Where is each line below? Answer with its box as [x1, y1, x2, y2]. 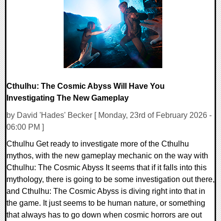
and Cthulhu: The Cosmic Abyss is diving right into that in [6, 186, 205, 195]
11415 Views [11, 6, 57, 15]
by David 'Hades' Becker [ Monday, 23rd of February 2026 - [6, 110, 212, 119]
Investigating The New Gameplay [6, 93, 129, 102]
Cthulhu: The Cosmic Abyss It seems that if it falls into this [6, 163, 207, 172]
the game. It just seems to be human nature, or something [6, 198, 205, 207]
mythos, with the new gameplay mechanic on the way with [6, 151, 208, 160]
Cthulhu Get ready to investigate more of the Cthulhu [6, 139, 189, 148]
